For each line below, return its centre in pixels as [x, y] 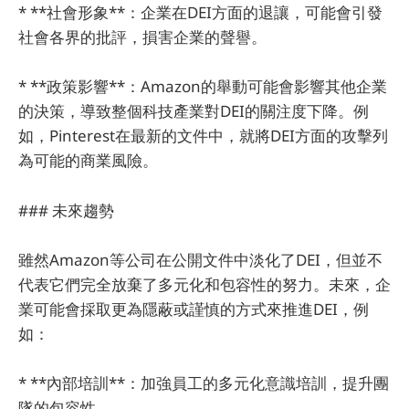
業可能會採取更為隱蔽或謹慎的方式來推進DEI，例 [194, 309]
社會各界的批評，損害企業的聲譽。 [142, 37]
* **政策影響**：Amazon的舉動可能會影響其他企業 [203, 87]
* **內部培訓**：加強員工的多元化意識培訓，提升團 [204, 383]
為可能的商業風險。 [88, 161]
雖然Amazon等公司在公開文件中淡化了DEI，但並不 [200, 259]
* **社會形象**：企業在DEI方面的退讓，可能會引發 [200, 13]
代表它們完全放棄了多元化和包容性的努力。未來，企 [204, 284]
